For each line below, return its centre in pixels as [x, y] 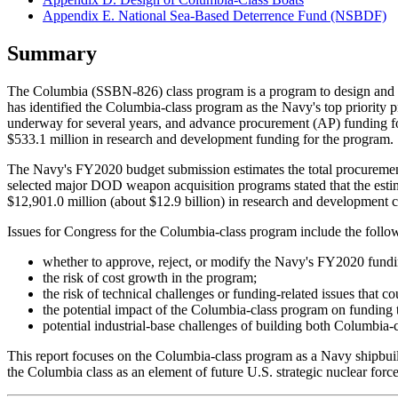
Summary [52, 53]
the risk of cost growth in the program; [150, 277]
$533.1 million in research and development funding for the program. [200, 139]
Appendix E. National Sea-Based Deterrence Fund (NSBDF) [215, 15]
